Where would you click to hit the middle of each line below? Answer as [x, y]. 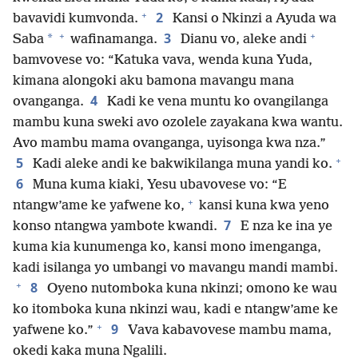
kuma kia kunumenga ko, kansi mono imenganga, [167, 248]
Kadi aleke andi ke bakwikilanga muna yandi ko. [181, 165]
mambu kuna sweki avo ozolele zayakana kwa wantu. [178, 123]
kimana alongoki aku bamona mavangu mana [153, 82]
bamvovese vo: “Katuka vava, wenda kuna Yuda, [163, 61]
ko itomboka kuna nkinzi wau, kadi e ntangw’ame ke [175, 310]
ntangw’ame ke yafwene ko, [99, 206]
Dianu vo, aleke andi [242, 40]
